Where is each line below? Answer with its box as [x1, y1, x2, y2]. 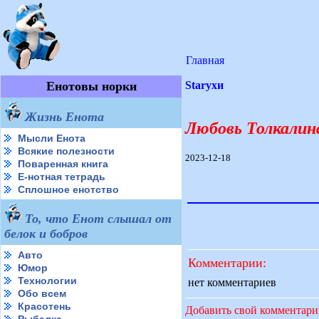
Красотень [18, 300, 71, 312]
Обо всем [18, 288, 66, 299]
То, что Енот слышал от [25, 211, 172, 226]
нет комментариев [188, 276, 276, 288]
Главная [186, 54, 224, 66]
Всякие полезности [18, 145, 115, 157]
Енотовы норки [46, 79, 137, 93]
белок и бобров [4, 226, 88, 241]
